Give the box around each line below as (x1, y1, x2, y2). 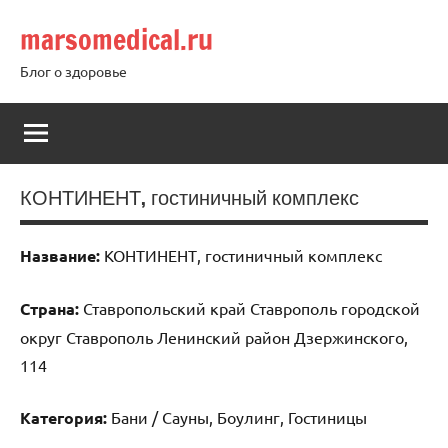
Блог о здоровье (20, 62, 127, 80)
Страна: (20, 297, 79, 319)
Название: (20, 244, 100, 266)
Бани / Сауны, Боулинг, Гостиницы (107, 406, 367, 427)
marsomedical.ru (20, 20, 213, 59)
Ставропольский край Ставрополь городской (79, 297, 420, 318)
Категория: (20, 406, 107, 428)
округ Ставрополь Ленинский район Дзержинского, (20, 326, 408, 347)
